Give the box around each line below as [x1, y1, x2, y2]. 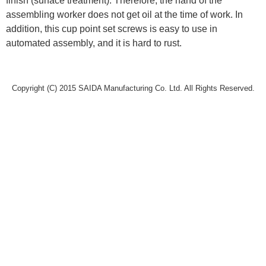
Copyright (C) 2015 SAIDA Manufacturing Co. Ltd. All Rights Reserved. [11, 84, 255, 93]
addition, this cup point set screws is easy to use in [6, 24, 217, 34]
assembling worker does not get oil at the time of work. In [6, 9, 243, 20]
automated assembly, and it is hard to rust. [6, 38, 182, 49]
